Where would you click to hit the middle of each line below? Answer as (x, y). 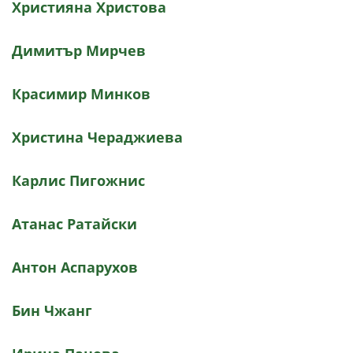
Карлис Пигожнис (78, 180)
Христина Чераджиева (97, 137)
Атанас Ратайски (74, 224)
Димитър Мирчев (79, 50)
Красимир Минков (81, 94)
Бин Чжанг (52, 310)
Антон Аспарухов (75, 267)
